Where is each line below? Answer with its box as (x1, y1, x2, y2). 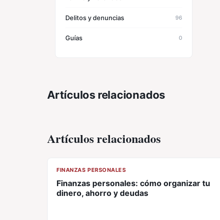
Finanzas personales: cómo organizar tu (56, 178, 210, 188)
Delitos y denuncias (65, 14, 124, 22)
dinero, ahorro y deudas (56, 188, 148, 198)
